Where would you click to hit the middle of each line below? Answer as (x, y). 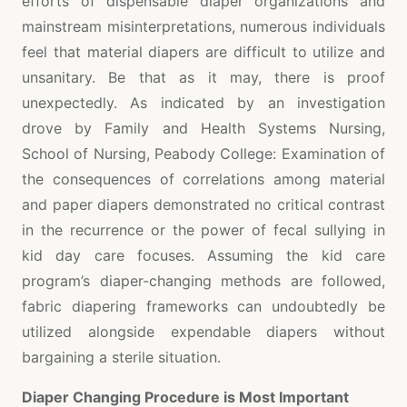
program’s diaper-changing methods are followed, (203, 280)
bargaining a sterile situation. (121, 357)
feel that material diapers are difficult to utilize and (203, 51)
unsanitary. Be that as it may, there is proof (203, 77)
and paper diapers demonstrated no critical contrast (203, 204)
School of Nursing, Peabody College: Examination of (203, 153)
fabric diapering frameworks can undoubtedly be (203, 306)
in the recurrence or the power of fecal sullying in (203, 229)
